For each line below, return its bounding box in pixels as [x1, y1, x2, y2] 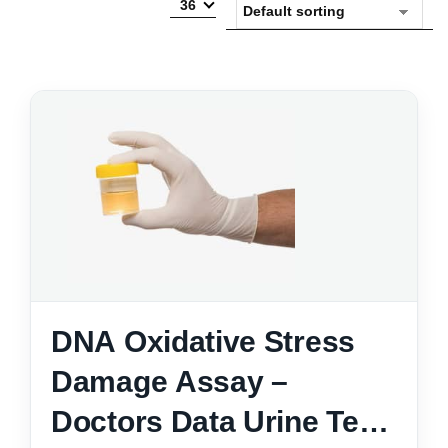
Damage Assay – [51, 365, 288, 399]
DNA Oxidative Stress [51, 325, 355, 359]
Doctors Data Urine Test [51, 405, 386, 439]
